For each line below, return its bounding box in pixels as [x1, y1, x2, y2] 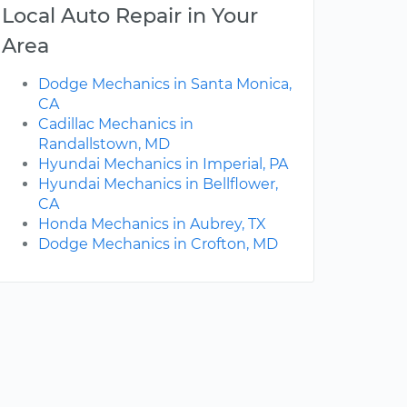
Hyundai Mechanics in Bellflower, [38, 175, 278, 194]
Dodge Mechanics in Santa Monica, [38, 75, 292, 94]
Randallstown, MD [38, 135, 170, 154]
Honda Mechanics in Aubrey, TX [38, 215, 266, 233]
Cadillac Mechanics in [38, 115, 194, 134]
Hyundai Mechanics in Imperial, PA [38, 155, 288, 174]
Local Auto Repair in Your [2, 3, 258, 29]
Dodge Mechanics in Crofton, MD [38, 235, 278, 253]
